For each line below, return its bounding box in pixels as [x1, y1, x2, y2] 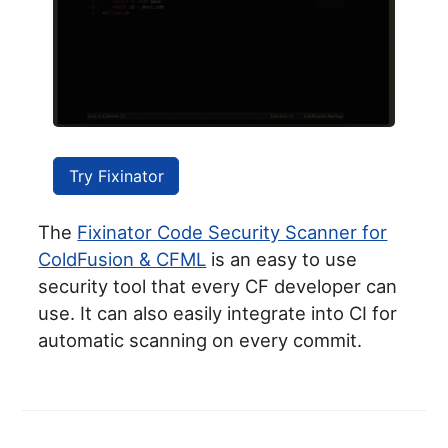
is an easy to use [206, 248, 358, 271]
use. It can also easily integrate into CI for [38, 302, 398, 325]
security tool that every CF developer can [38, 275, 398, 298]
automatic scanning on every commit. [38, 329, 363, 352]
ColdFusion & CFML [38, 248, 207, 271]
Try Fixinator [68, 166, 164, 187]
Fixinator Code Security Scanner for [77, 221, 388, 244]
